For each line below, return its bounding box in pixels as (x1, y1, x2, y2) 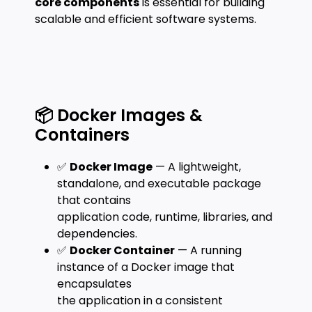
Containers (35, 123, 130, 146)
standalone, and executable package (57, 175, 261, 192)
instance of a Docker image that (57, 259, 235, 275)
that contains (57, 192, 131, 208)
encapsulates (57, 276, 132, 292)
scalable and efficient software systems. (35, 11, 256, 27)
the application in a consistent (57, 292, 223, 309)
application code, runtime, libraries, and (57, 209, 272, 225)
